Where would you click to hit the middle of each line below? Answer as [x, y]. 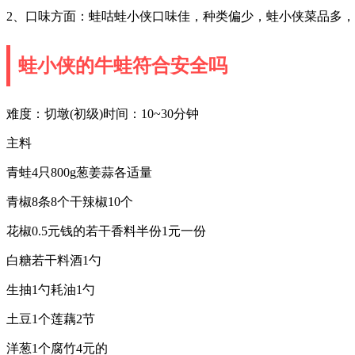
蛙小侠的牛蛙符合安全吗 [123, 65]
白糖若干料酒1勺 [54, 260]
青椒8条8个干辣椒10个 [70, 201]
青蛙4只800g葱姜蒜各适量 [79, 172]
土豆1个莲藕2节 [51, 319]
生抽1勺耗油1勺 [51, 289]
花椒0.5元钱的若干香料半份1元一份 [106, 231]
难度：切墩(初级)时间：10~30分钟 [103, 113]
